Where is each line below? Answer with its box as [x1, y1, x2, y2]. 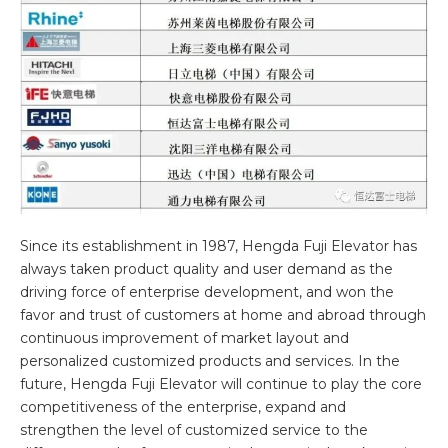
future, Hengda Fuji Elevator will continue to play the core [20, 375, 422, 394]
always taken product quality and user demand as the [20, 260, 393, 279]
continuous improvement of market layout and [20, 329, 349, 348]
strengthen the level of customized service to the [20, 421, 368, 440]
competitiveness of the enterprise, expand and [20, 398, 346, 417]
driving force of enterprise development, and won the [20, 283, 394, 302]
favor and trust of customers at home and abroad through [20, 306, 426, 325]
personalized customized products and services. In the [20, 352, 400, 371]
